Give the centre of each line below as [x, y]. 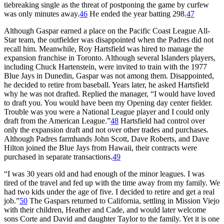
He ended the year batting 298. [137, 13]
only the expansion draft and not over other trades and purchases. [106, 129]
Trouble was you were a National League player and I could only [107, 111]
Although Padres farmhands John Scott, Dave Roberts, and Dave [106, 138]
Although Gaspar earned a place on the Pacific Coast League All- [107, 30]
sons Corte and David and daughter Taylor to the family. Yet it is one [112, 218]
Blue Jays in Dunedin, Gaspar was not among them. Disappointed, [109, 75]
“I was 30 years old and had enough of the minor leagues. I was [104, 173]
